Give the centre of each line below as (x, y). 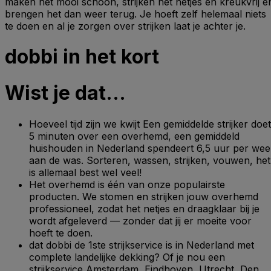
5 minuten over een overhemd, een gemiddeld (134, 136)
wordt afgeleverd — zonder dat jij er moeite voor (140, 220)
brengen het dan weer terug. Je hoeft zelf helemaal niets (135, 14)
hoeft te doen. (61, 233)
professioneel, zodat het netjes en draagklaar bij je (144, 208)
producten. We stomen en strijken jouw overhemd (144, 196)
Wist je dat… (65, 93)
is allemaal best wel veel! (85, 172)
